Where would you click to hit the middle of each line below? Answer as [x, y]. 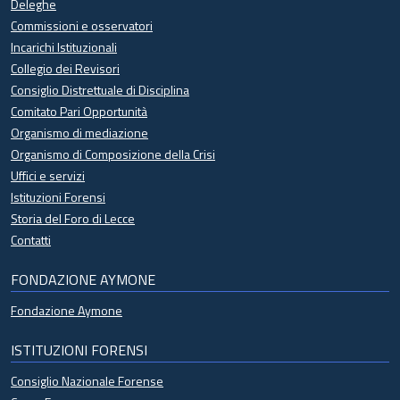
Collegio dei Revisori [65, 69]
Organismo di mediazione [79, 133]
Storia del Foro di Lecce [73, 219]
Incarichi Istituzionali [64, 47]
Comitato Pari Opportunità [79, 112]
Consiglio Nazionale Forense [87, 381]
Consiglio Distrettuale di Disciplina [100, 90]
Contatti [31, 240]
